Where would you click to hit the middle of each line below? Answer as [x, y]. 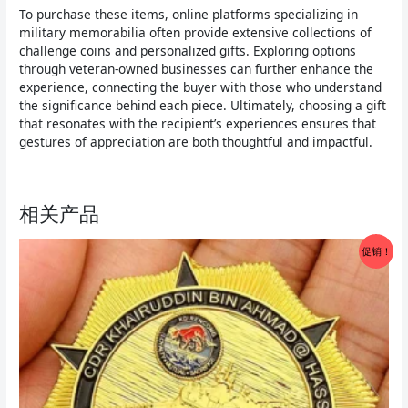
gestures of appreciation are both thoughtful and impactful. [196, 141]
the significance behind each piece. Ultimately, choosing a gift [203, 105]
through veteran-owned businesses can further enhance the [197, 68]
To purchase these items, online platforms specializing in [189, 14]
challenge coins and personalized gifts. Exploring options [188, 50]
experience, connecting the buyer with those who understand [201, 87]
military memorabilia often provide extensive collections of [196, 32]
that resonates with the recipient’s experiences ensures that [198, 123]
